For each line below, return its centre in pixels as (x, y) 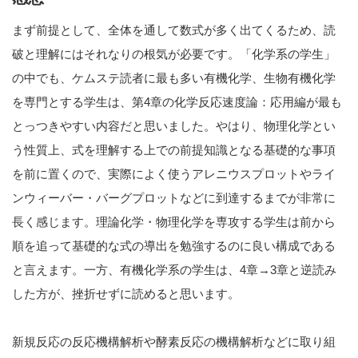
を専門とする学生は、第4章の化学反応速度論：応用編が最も (177, 102)
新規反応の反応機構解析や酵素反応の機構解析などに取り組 (174, 342)
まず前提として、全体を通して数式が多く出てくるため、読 (174, 30)
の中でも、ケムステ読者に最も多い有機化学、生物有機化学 (174, 78)
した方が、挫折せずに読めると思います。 (126, 294)
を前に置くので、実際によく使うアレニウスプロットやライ (174, 174)
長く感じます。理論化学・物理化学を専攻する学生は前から (174, 222)
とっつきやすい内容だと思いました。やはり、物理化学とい (174, 126)
